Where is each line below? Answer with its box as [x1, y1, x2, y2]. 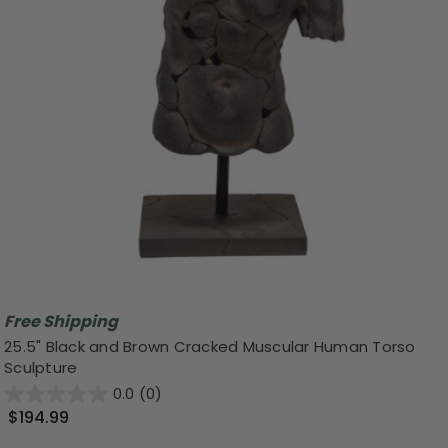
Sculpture [4, 357, 78, 379]
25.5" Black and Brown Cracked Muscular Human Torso [4, 336, 416, 358]
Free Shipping [4, 309, 118, 333]
